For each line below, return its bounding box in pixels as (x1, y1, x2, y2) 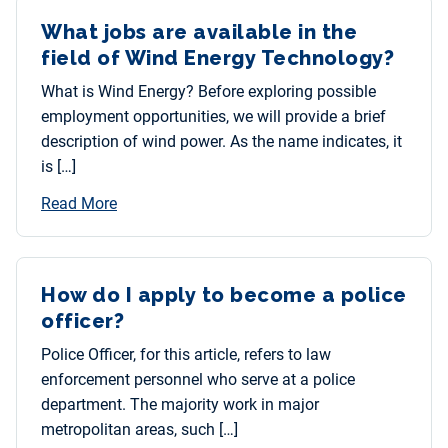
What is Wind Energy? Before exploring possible (41, 82, 376, 102)
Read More (41, 194, 117, 214)
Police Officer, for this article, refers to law (41, 345, 331, 365)
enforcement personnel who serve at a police (41, 370, 355, 390)
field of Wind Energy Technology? (41, 46, 394, 71)
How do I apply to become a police (41, 283, 407, 308)
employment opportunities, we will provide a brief (41, 107, 386, 127)
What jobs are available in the (41, 20, 357, 45)
